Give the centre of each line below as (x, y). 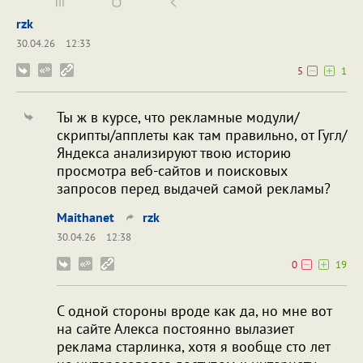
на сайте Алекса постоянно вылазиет (175, 329)
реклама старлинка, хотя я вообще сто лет (193, 347)
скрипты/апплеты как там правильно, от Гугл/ (202, 135)
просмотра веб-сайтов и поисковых (172, 171)
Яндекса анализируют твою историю (174, 153)
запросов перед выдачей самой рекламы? (194, 189)
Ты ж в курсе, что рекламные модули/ (178, 117)
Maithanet (85, 218)
